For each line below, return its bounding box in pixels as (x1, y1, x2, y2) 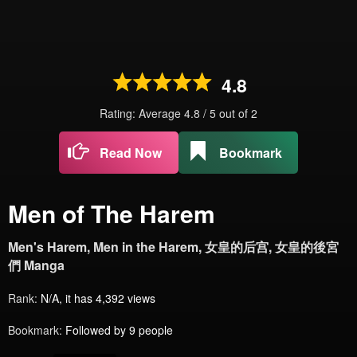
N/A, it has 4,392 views (41, 290, 155, 306)
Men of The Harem (8, 196, 215, 230)
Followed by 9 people (65, 322, 173, 338)
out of (219, 105, 251, 121)
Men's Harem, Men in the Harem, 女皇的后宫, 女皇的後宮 (8, 237, 339, 256)
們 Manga (8, 256, 65, 274)
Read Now (100, 143, 162, 162)
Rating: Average (100, 105, 184, 121)
